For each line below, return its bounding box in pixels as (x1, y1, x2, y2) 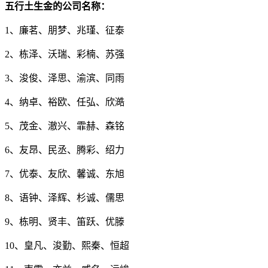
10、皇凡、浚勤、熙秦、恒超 (5, 240, 129, 251)
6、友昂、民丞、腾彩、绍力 (5, 144, 124, 155)
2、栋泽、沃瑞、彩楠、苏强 (5, 48, 124, 59)
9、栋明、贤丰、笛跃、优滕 (5, 216, 124, 227)
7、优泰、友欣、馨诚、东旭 (5, 168, 124, 179)
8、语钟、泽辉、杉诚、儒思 (5, 192, 124, 203)
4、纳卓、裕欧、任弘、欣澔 (5, 96, 124, 107)
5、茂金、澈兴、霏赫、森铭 (5, 120, 124, 131)
